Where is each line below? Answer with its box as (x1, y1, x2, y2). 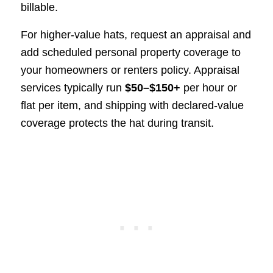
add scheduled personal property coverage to (20, 46, 241, 58)
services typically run (20, 81, 125, 94)
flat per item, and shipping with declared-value (20, 99, 244, 112)
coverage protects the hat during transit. (20, 116, 214, 129)
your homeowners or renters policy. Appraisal (20, 63, 239, 76)
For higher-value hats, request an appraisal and (20, 28, 251, 41)
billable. (20, 1, 58, 14)
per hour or (180, 81, 237, 94)
